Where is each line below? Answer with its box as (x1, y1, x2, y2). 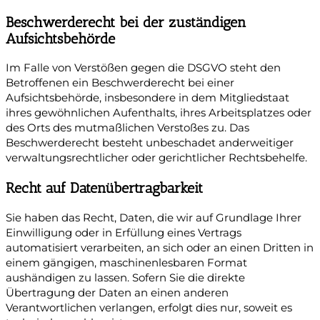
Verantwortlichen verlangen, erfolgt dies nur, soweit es (6, 301, 292, 314)
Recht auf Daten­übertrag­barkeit (6, 179, 203, 197)
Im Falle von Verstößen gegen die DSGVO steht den (6, 61, 281, 75)
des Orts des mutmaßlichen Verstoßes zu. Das (6, 121, 249, 135)
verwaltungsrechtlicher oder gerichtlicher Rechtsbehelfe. (6, 151, 307, 165)
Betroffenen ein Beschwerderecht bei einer (6, 76, 234, 90)
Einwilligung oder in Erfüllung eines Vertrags (6, 226, 241, 239)
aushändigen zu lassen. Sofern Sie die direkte (6, 271, 245, 284)
